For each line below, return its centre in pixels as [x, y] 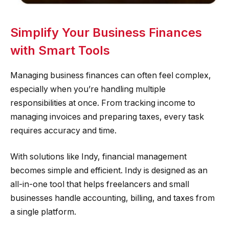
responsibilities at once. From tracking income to [103, 103]
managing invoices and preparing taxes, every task [107, 117]
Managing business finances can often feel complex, [111, 75]
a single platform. [43, 212]
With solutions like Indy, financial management [98, 157]
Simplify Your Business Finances [106, 32]
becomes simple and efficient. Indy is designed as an [109, 171]
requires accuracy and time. [63, 130]
